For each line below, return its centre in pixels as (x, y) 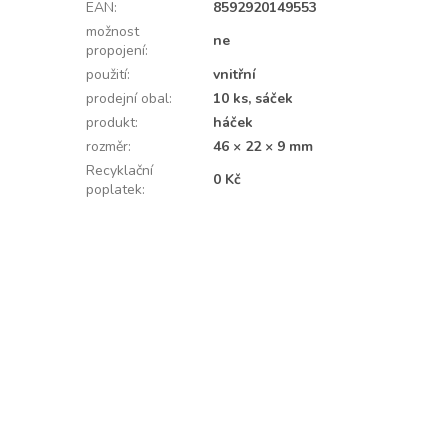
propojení (115, 51)
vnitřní (234, 75)
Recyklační (119, 171)
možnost (112, 32)
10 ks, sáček (252, 99)
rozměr (106, 147)
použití (106, 75)
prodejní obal (127, 99)
